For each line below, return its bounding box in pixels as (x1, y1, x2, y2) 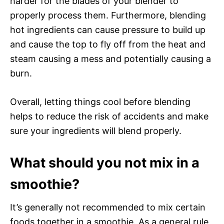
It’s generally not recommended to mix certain (10, 201, 205, 212)
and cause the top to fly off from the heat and (10, 38, 205, 49)
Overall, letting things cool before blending (10, 96, 190, 107)
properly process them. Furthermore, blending (10, 9, 206, 20)
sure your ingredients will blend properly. (10, 125, 181, 136)
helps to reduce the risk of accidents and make (10, 110, 208, 121)
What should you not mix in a (10, 154, 199, 171)
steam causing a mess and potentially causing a (10, 53, 211, 64)
